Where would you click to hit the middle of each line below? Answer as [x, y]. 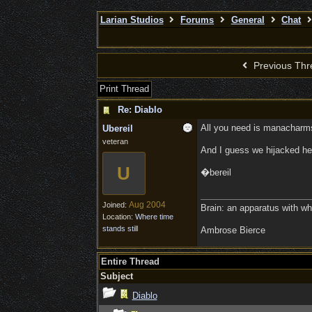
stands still [120, 228]
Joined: [115, 205]
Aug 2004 [147, 205]
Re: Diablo [140, 110]
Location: [118, 217]
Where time [154, 217]
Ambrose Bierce [233, 230]
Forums [197, 20]
